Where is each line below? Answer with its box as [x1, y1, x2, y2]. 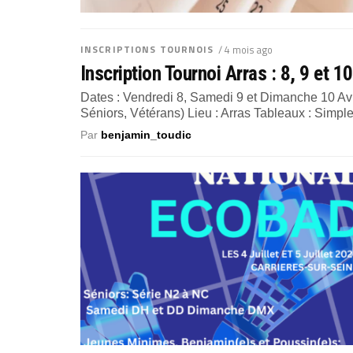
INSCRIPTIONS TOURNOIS [80, 41, 214, 57]
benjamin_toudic [101, 128, 191, 141]
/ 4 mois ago [217, 41, 273, 58]
